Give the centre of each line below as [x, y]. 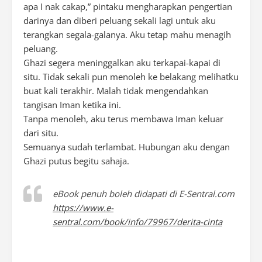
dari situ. [41, 133]
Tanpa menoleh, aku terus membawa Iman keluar [123, 119]
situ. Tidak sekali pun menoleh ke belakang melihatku [131, 77]
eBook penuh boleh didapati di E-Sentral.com [144, 194]
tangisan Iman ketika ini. [72, 105]
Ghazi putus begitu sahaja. [76, 161]
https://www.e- [83, 208]
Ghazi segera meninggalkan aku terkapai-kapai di [122, 63]
